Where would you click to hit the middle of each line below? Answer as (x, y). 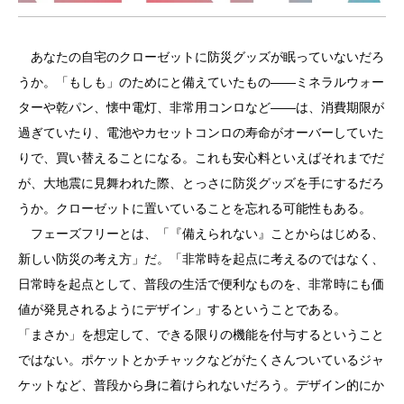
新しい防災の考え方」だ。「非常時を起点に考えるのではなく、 (201, 258)
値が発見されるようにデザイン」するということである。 (182, 309)
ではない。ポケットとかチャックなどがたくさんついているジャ (201, 359)
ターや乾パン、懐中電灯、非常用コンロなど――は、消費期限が (201, 107)
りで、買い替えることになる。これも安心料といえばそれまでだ (201, 157)
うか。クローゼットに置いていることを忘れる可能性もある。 (195, 208)
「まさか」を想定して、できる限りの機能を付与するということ (201, 334)
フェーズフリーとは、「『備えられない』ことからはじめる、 (201, 233)
